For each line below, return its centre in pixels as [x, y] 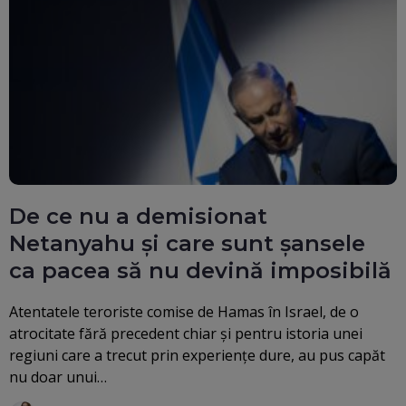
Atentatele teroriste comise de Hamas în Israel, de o [184, 312]
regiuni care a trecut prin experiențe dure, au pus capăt [197, 356]
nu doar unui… [58, 377]
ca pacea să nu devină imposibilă [200, 271]
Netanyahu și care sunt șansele [187, 244]
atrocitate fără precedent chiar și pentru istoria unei [186, 334]
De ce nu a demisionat [138, 217]
